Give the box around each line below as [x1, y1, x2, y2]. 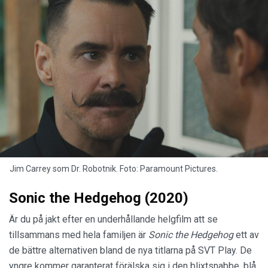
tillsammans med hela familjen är [9, 229, 148, 241]
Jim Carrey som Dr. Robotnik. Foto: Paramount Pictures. [10, 164, 218, 174]
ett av [236, 229, 259, 241]
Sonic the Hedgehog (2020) [9, 190, 188, 207]
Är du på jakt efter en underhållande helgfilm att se [9, 214, 218, 226]
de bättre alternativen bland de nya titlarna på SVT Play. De [9, 245, 252, 257]
